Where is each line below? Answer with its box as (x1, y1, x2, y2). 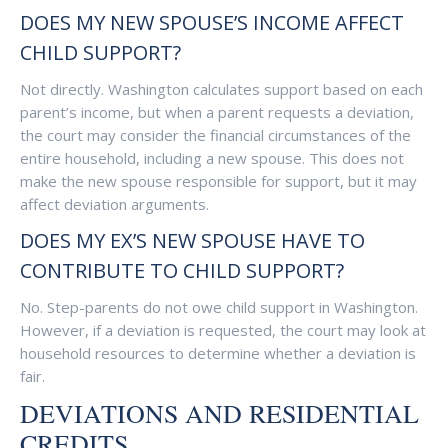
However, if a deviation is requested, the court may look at (20, 320, 426, 340)
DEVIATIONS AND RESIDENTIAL (20, 396, 419, 430)
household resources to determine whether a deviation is (20, 343, 416, 363)
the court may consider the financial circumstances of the (20, 125, 411, 145)
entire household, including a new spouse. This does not (20, 148, 404, 168)
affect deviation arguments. (20, 194, 209, 214)
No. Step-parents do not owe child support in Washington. (20, 297, 418, 317)
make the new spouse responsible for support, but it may (20, 171, 417, 191)
